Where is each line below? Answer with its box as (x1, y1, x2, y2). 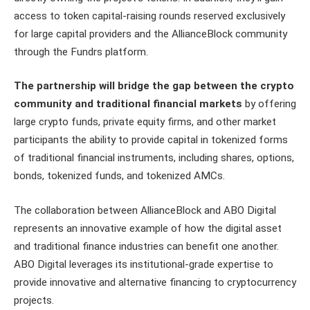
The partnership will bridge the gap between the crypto (14, 80, 294, 93)
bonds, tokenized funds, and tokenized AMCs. (14, 170, 225, 183)
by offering (242, 98, 296, 111)
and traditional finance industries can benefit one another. (14, 240, 279, 253)
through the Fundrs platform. (14, 45, 148, 58)
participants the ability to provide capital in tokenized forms (14, 134, 288, 147)
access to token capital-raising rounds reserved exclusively (14, 9, 285, 22)
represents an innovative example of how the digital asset (14, 222, 282, 235)
